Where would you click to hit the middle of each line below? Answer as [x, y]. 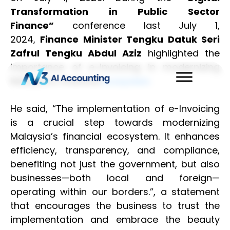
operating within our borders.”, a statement [115, 192]
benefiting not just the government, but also [115, 164]
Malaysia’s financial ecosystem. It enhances [115, 136]
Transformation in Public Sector [115, 12]
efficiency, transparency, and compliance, [115, 150]
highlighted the [181, 53]
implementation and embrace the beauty [115, 219]
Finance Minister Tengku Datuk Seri [130, 39]
